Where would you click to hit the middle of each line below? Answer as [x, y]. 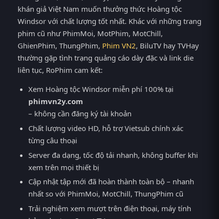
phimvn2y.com [56, 101]
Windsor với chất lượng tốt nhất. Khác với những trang [109, 21]
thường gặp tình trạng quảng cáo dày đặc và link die [106, 57]
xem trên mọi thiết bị [64, 167]
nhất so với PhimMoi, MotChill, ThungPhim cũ [106, 194]
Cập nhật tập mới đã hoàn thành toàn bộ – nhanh [111, 182]
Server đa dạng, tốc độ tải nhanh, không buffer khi [113, 155]
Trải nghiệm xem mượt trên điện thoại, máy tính [110, 208]
